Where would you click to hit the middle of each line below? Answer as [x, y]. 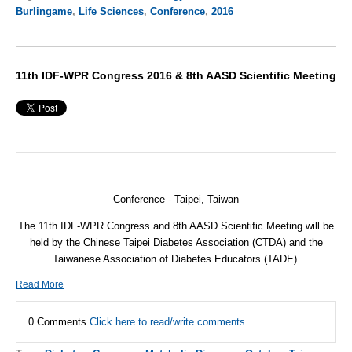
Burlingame [44, 12]
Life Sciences [111, 12]
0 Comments [59, 322]
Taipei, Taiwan [207, 199]
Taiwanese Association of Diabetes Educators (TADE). [176, 259]
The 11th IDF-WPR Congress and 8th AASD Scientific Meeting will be [176, 226]
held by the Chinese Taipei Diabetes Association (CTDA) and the [176, 243]
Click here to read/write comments [167, 322]
